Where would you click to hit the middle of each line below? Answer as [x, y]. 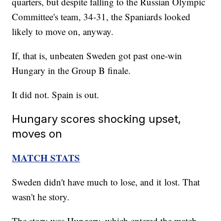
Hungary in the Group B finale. [72, 71]
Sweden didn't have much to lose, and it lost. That [106, 182]
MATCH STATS [46, 158]
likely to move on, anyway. [63, 32]
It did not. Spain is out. [56, 95]
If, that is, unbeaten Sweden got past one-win [97, 56]
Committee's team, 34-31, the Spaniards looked [101, 17]
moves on [37, 134]
